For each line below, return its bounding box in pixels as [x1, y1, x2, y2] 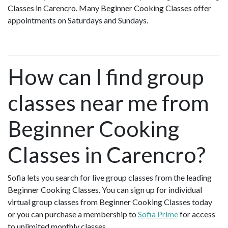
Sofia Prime [138, 209, 178, 219]
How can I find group [8, 63, 204, 90]
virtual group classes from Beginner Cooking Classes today [8, 196, 212, 207]
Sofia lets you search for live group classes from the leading [8, 172, 212, 182]
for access [178, 209, 215, 219]
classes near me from [8, 89, 209, 116]
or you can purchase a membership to [8, 209, 138, 219]
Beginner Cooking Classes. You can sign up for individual [8, 184, 202, 194]
